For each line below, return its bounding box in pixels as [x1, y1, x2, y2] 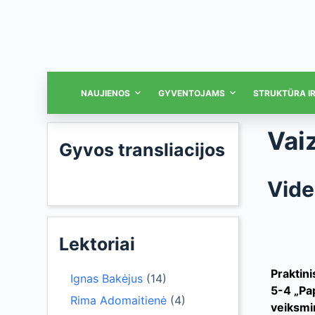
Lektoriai [59, 233, 136, 255]
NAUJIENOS [80, 87, 130, 98]
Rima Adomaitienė [70, 292, 167, 307]
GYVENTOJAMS [158, 87, 226, 98]
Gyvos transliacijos [59, 139, 226, 160]
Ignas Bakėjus [70, 271, 143, 285]
